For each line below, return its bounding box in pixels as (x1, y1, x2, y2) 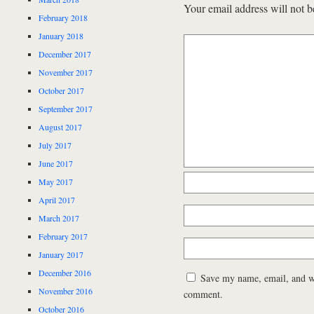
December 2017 (39, 48, 92, 60)
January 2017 (39, 248, 84, 260)
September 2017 (39, 102, 93, 114)
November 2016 (39, 285, 93, 296)
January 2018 (39, 29, 84, 41)
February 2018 (39, 11, 88, 23)
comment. (183, 287, 223, 301)
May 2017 (39, 175, 74, 187)
